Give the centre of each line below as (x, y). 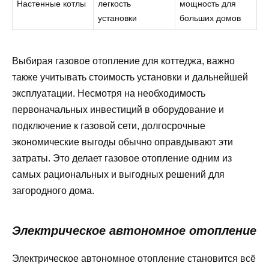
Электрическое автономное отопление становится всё (134, 258)
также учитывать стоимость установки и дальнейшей (130, 77)
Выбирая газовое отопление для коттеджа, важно (123, 61)
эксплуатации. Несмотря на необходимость (109, 93)
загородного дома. (53, 190)
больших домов (210, 18)
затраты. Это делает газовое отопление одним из (122, 158)
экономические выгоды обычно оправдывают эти (122, 142)
